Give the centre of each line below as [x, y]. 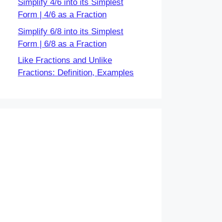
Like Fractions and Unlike [65, 60]
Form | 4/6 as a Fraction [62, 15]
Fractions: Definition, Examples [76, 73]
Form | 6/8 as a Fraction [62, 44]
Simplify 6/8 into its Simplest [71, 31]
